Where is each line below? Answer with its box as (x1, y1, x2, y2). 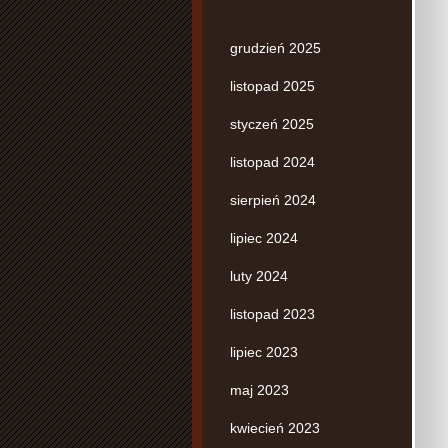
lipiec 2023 (230, 343, 298, 360)
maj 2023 (230, 381, 289, 398)
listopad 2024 (230, 153, 315, 170)
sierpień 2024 (230, 191, 316, 208)
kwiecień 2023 (230, 419, 320, 436)
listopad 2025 (230, 77, 315, 94)
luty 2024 (230, 267, 288, 284)
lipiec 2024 (230, 229, 298, 246)
